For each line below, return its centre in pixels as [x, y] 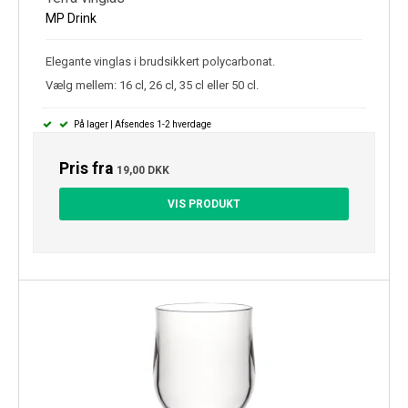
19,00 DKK [143, 171]
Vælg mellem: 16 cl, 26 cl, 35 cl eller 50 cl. [152, 86]
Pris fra [88, 169]
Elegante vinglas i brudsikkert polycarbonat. [160, 61]
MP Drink [71, 18]
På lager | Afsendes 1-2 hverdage [141, 125]
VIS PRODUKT [204, 204]
